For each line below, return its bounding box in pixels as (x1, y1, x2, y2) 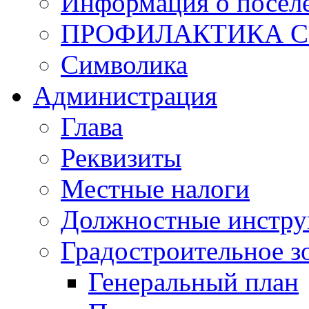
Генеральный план (88, 267, 299, 297)
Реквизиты (61, 143, 181, 172)
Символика (61, 50, 188, 79)
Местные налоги (61, 174, 250, 203)
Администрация (33, 81, 217, 110)
